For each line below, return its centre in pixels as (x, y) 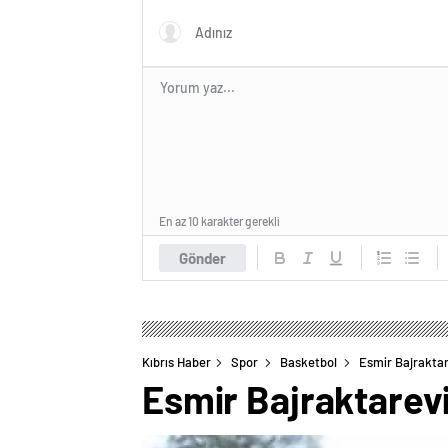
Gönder (202, 257)
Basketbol (308, 361)
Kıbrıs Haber (176, 361)
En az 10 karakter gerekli (219, 220)
